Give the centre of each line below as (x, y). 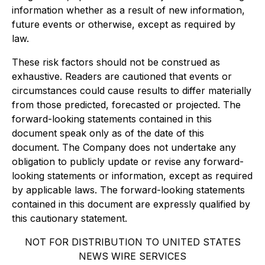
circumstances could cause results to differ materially (132, 91)
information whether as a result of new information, (128, 10)
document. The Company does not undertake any (124, 147)
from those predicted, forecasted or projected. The (126, 105)
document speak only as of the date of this (108, 133)
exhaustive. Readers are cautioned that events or (122, 76)
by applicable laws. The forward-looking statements (128, 190)
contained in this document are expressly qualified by (131, 204)
